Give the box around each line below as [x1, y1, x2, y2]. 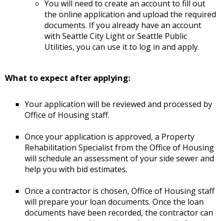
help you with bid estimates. [25, 164, 127, 175]
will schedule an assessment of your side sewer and [25, 153, 214, 164]
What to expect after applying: [5, 72, 130, 84]
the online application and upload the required [44, 9, 216, 20]
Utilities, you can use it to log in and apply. [44, 41, 199, 53]
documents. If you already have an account [44, 20, 201, 31]
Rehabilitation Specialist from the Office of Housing [25, 142, 214, 153]
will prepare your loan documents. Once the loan [25, 196, 204, 208]
